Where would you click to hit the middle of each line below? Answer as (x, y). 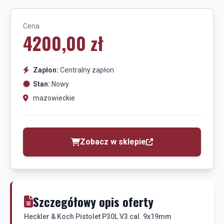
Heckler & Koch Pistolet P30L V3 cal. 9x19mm (98, 216)
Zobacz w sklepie (113, 142)
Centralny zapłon (86, 70)
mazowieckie (54, 98)
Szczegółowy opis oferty (93, 201)
